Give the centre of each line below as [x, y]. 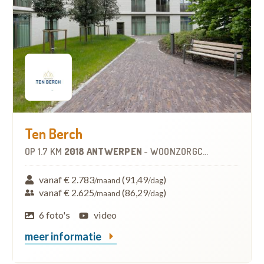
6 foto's [55, 214]
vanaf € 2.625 [67, 192]
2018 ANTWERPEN [104, 151]
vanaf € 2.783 [67, 179]
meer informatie [64, 236]
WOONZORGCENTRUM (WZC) [176, 151]
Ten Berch [54, 133]
